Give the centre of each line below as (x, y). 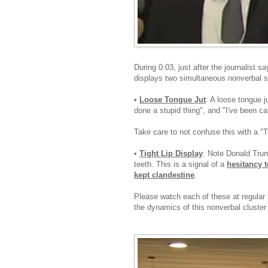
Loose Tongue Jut (173, 99)
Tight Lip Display (171, 153)
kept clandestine (164, 175)
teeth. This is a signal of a (180, 164)
